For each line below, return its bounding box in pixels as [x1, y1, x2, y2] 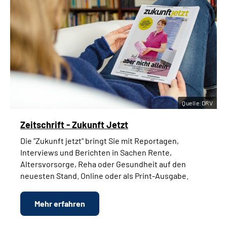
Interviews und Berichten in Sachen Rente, [20, 147, 172, 158]
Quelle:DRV [182, 99, 213, 107]
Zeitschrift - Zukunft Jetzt [20, 119, 128, 131]
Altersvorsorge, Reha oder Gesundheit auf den [20, 159, 186, 169]
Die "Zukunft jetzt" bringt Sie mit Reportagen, [20, 136, 179, 146]
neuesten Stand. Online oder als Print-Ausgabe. [20, 171, 188, 181]
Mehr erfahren [34, 199, 85, 209]
